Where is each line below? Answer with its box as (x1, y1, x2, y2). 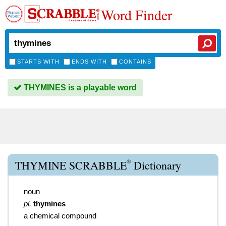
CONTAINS (119, 59, 151, 65)
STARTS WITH (17, 59, 60, 65)
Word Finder (101, 5, 172, 24)
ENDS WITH (72, 59, 107, 65)
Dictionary (131, 158, 181, 173)
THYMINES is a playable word (22, 83, 137, 92)
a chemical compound (24, 211, 96, 220)
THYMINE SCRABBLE (15, 158, 127, 173)
